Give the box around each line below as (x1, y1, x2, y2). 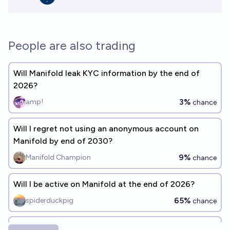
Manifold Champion (26, 153, 91, 162)
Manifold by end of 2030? (13, 136, 112, 146)
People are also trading (8, 38, 136, 53)
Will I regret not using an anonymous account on (13, 124, 199, 133)
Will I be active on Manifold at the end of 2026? (13, 179, 195, 189)
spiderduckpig (26, 196, 73, 205)
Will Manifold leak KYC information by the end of (13, 68, 200, 78)
